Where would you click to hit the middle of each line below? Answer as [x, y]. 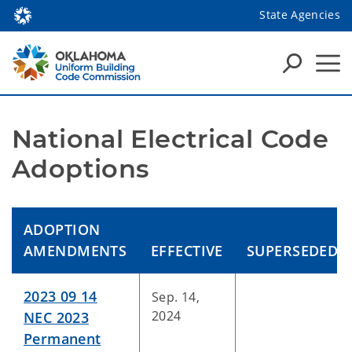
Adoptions [81, 169]
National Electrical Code [170, 139]
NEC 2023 [57, 317]
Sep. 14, [176, 297]
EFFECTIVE [187, 251]
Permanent [62, 339]
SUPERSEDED [293, 251]
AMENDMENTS [75, 251]
